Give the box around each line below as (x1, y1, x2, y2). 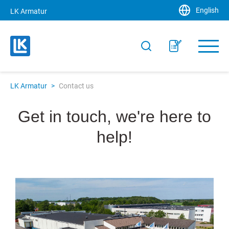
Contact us (59, 82, 94, 90)
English (196, 6, 219, 14)
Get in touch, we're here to (18, 107, 211, 126)
